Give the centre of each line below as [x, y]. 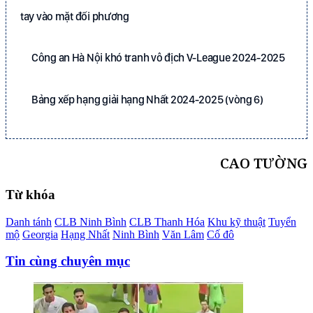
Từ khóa [30, 194]
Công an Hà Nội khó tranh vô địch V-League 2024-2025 [158, 58]
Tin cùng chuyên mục [68, 261]
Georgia [40, 234]
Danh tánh [29, 221]
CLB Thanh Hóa [167, 221]
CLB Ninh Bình [90, 221]
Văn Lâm [183, 234]
